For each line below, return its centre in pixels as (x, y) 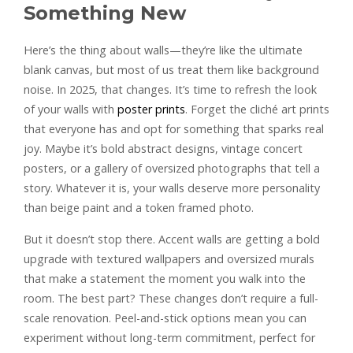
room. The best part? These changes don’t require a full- (171, 298)
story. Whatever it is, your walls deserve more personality (172, 188)
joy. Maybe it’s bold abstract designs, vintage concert (163, 148)
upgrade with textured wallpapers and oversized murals (169, 258)
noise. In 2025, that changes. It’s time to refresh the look (170, 89)
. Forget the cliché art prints (257, 109)
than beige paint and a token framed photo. (139, 207)
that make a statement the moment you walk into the (165, 278)
